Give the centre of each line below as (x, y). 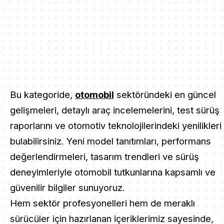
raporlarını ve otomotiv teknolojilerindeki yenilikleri (116, 125)
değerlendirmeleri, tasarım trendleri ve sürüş (104, 156)
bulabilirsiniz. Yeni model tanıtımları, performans (110, 141)
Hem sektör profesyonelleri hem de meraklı (102, 203)
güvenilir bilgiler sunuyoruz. (67, 187)
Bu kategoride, (42, 94)
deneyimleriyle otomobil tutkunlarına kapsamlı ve (113, 172)
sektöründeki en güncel (165, 94)
